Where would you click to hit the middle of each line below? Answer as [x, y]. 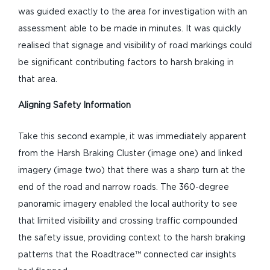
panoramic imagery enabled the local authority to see [128, 204]
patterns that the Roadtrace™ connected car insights [127, 255]
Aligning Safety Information [74, 105]
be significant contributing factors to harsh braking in [126, 63]
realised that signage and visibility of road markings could [135, 46]
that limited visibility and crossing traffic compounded [128, 221]
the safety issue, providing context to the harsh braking [132, 238]
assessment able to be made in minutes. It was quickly [130, 29]
